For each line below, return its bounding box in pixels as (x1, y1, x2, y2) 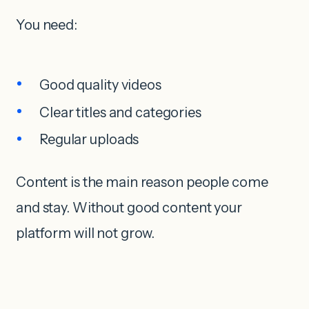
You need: (16, 17, 77, 34)
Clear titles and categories (39, 103, 201, 121)
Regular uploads (39, 131, 139, 148)
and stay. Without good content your (16, 199, 242, 216)
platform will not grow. (16, 224, 155, 241)
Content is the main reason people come (16, 173, 268, 190)
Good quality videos (39, 77, 161, 93)
